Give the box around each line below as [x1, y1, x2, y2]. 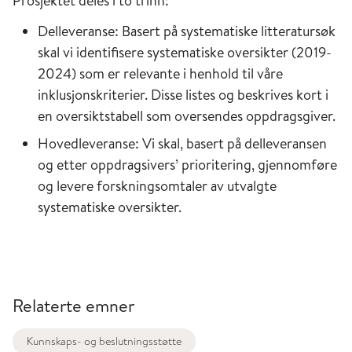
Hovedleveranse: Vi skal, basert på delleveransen [38, 134, 327, 153]
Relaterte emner [13, 294, 134, 317]
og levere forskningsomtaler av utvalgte [38, 176, 277, 196]
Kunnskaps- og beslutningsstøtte [27, 333, 181, 349]
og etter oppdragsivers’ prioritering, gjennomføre [38, 155, 337, 174]
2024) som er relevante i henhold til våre [38, 64, 283, 83]
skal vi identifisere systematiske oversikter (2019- [38, 42, 332, 62]
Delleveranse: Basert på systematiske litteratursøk [38, 21, 335, 41]
